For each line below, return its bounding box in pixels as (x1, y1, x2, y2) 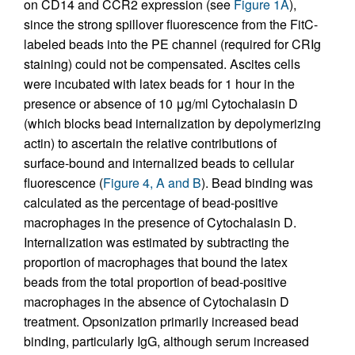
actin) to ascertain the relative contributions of (24, 134, 277, 152)
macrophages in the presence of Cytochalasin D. (24, 213, 296, 231)
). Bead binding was (201, 174, 313, 192)
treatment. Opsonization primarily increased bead (24, 312, 299, 330)
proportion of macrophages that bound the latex (24, 253, 288, 271)
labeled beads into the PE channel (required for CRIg (24, 35, 321, 53)
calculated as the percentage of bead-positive (24, 193, 278, 212)
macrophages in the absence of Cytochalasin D (24, 292, 289, 311)
